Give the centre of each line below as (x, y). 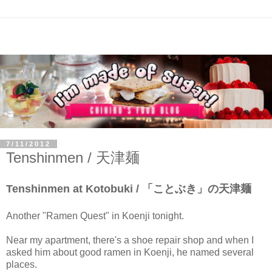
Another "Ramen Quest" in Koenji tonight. (95, 216)
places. (22, 264)
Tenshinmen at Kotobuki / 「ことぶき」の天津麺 (129, 189)
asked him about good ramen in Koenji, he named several (130, 252)
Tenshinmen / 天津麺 (73, 157)
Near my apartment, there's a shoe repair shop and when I (130, 240)
